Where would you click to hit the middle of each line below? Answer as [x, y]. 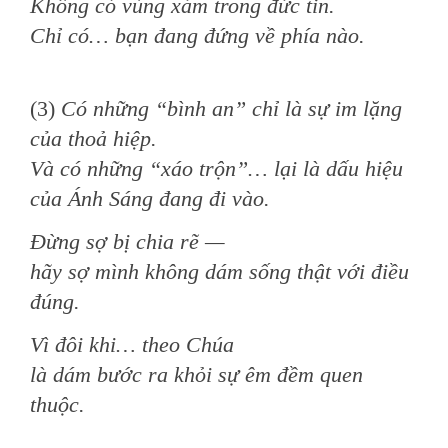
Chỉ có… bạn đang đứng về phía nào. [197, 35]
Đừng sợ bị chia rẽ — [127, 241]
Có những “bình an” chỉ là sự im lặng [231, 108]
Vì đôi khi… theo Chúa [132, 344]
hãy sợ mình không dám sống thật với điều [219, 271]
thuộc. [57, 404]
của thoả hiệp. [93, 138]
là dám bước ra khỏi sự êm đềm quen [196, 374]
